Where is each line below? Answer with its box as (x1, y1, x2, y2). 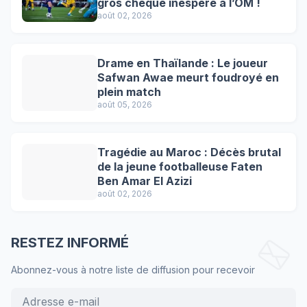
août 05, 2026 (97, 99, 152, 110)
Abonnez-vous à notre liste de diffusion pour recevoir (11, 264, 255, 275)
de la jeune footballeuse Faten (97, 159, 262, 173)
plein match (97, 84, 161, 99)
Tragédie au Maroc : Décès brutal (97, 145, 281, 159)
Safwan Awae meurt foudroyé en (97, 70, 279, 84)
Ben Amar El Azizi (97, 173, 192, 188)
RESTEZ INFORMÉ (11, 234, 129, 251)
